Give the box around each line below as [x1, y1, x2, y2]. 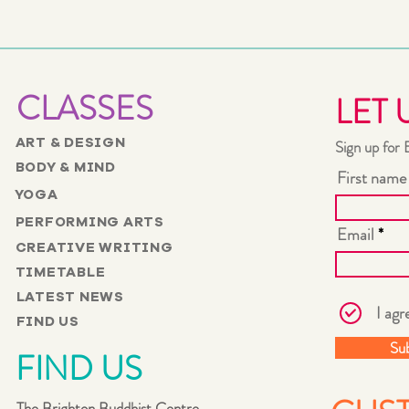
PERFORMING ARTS [15, 213, 164, 232]
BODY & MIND [15, 158, 116, 177]
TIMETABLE [15, 263, 106, 282]
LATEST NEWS [16, 288, 124, 307]
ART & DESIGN [15, 133, 126, 152]
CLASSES [16, 84, 153, 132]
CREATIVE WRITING [15, 238, 173, 257]
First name [336, 165, 406, 190]
